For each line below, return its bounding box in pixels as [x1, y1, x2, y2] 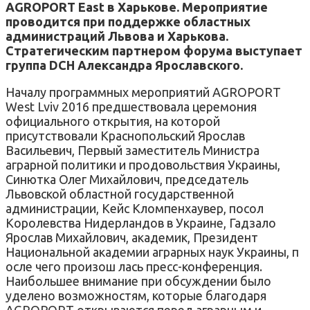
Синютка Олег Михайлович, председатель [6, 172, 248, 186]
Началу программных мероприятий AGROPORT [6, 84, 281, 99]
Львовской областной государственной [6, 186, 234, 201]
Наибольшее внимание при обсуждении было [6, 273, 271, 288]
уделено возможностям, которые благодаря [6, 288, 266, 302]
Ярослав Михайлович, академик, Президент [6, 230, 258, 244]
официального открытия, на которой [6, 113, 220, 128]
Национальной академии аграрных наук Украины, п [6, 244, 299, 259]
